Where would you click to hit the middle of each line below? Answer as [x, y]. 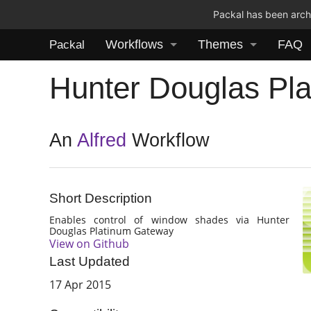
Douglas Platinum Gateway [112, 230]
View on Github [90, 243]
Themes [220, 44]
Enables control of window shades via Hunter [169, 219]
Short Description [101, 199]
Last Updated [90, 262]
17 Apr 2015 [81, 285]
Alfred [102, 141]
